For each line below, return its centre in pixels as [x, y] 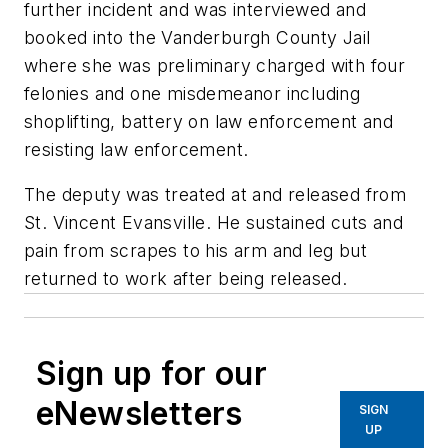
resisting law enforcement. [136, 149]
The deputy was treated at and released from [215, 195]
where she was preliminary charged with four [215, 65]
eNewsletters [139, 414]
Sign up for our [151, 374]
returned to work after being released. [186, 279]
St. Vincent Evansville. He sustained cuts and [213, 223]
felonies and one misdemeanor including [192, 93]
